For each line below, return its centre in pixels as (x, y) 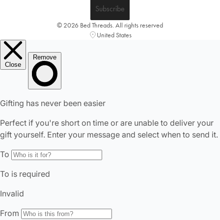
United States (114, 35)
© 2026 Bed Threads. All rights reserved (110, 25)
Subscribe (110, 8)
